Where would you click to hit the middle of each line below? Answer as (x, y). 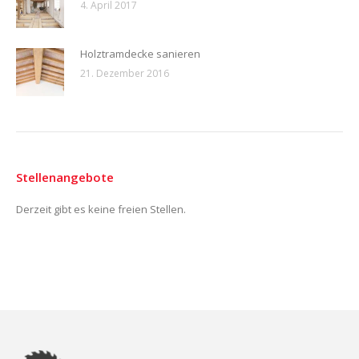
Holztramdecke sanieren (140, 54)
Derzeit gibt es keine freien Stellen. (101, 209)
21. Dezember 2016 (125, 73)
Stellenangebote (65, 177)
